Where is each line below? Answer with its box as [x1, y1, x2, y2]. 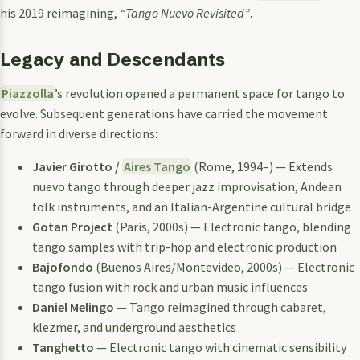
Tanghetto [32, 338, 94, 355]
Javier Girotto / [32, 157, 122, 174]
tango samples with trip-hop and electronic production [32, 238, 337, 255]
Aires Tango [123, 157, 190, 174]
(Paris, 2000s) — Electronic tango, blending [112, 218, 351, 235]
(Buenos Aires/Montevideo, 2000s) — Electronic [93, 258, 354, 275]
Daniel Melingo [32, 298, 114, 315]
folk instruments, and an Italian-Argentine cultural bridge [32, 198, 351, 215]
